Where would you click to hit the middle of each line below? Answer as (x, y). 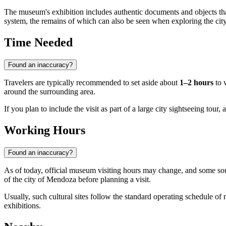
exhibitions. (22, 206)
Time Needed (38, 43)
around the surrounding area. (50, 92)
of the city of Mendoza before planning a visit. (77, 180)
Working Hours (45, 130)
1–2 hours (196, 83)
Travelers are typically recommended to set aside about (92, 83)
